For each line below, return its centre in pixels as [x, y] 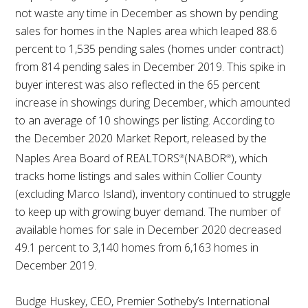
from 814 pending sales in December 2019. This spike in [151, 66]
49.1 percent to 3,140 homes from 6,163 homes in [137, 247]
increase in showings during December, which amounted [153, 102]
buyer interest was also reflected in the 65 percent [138, 84]
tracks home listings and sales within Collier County [139, 176]
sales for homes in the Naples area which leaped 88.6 [146, 31]
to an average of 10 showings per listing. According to [145, 120]
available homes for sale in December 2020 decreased [148, 229]
